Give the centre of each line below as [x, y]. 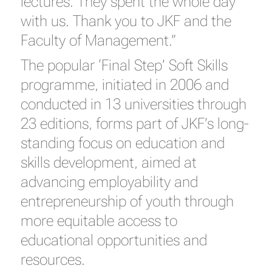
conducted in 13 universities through [133, 104]
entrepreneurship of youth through [127, 201]
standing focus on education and [122, 143]
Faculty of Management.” [98, 40]
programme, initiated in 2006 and [124, 84]
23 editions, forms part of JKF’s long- [134, 123]
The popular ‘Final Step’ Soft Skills [124, 65]
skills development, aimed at [108, 162]
